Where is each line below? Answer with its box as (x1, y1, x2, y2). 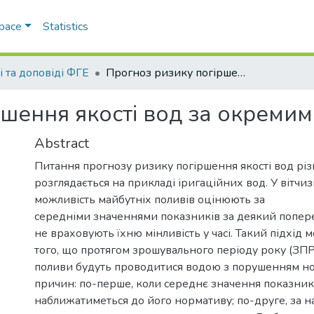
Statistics (42, 19, 88, 34)
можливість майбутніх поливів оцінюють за (34, 191, 265, 207)
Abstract (34, 133, 89, 153)
